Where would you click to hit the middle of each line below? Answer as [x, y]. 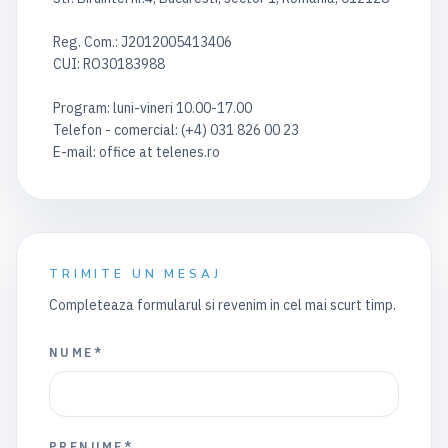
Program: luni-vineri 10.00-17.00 [152, 108]
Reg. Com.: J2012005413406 [142, 42]
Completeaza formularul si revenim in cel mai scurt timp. [222, 305]
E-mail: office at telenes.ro [136, 152]
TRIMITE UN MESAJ [135, 274]
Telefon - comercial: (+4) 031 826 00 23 [176, 130]
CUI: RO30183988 [109, 64]
